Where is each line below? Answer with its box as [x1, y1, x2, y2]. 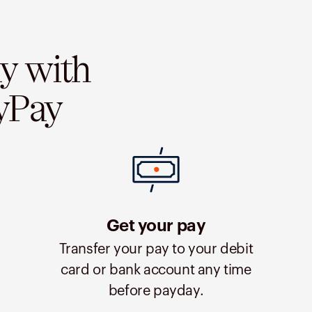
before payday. [108, 284, 204, 298]
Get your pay [106, 218, 206, 235]
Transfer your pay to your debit [58, 242, 253, 256]
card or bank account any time [61, 263, 251, 277]
